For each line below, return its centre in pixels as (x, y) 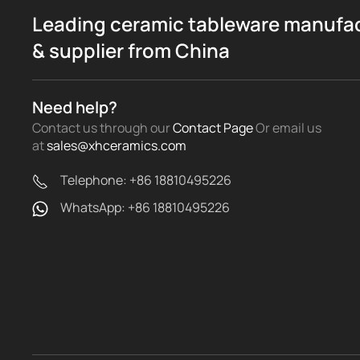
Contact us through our (102, 128)
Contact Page (213, 128)
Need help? (75, 108)
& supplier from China (131, 51)
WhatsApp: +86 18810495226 (145, 208)
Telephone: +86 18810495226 (146, 180)
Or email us (287, 128)
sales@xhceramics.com (117, 146)
